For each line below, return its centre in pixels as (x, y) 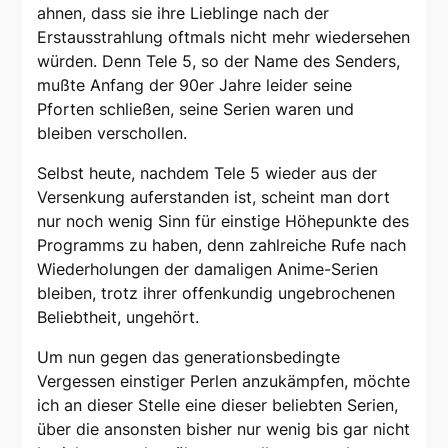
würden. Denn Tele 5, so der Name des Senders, (219, 60)
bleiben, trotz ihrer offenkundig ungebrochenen (216, 292)
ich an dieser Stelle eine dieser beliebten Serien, (218, 404)
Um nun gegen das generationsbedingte (189, 356)
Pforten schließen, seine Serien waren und (196, 108)
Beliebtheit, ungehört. (118, 316)
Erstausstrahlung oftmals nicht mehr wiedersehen (224, 36)
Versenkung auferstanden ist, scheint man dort (214, 196)
